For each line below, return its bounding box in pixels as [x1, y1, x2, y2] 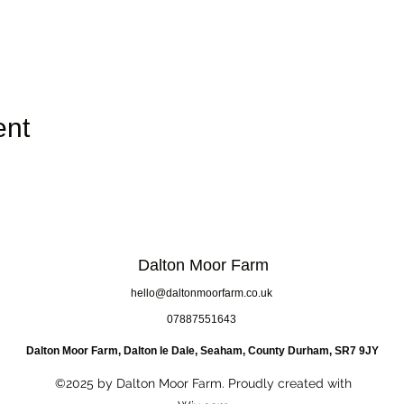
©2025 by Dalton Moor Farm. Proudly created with [54, 375, 352, 390]
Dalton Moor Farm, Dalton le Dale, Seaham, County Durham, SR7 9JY [25, 344, 379, 357]
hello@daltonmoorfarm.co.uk [130, 286, 272, 299]
